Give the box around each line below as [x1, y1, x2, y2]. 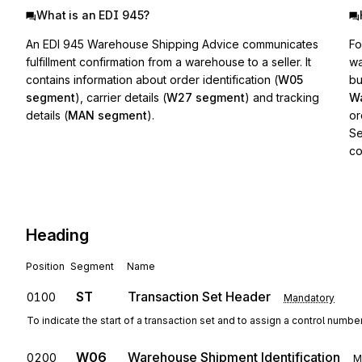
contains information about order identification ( [26, 73, 278, 86]
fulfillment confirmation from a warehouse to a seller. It [26, 55, 311, 69]
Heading [26, 225, 89, 245]
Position [26, 260, 65, 272]
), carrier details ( [75, 90, 166, 104]
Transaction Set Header [128, 288, 271, 305]
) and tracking [245, 90, 319, 104]
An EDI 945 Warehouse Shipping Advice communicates [26, 37, 318, 51]
